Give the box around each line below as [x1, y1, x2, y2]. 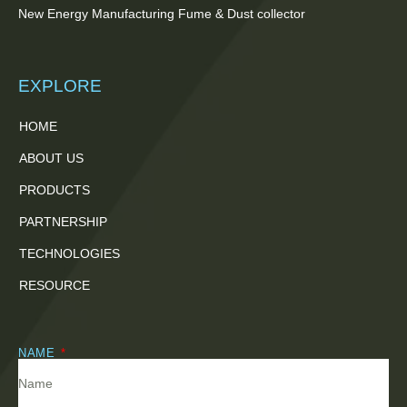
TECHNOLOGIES [19, 246, 120, 262]
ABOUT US [19, 151, 84, 166]
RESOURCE [19, 278, 90, 293]
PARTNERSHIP [19, 214, 107, 230]
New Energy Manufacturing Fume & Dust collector [18, 6, 305, 22]
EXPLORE [18, 76, 102, 96]
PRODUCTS [19, 183, 90, 198]
